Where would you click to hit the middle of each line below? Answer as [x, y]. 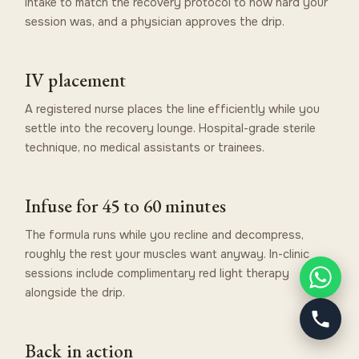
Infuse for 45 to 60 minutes [125, 206]
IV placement [75, 80]
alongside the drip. [75, 292]
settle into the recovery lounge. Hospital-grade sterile [171, 128]
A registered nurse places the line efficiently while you [173, 109]
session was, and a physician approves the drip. [155, 21]
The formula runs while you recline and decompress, [165, 234]
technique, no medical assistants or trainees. [145, 147]
